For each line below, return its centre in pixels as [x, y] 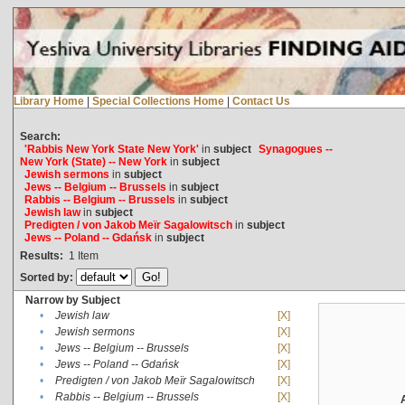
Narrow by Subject [72, 300]
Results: [41, 255]
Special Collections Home [158, 101]
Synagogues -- [295, 149]
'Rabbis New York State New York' [111, 149]
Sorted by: [47, 277]
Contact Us [261, 101]
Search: [40, 136]
